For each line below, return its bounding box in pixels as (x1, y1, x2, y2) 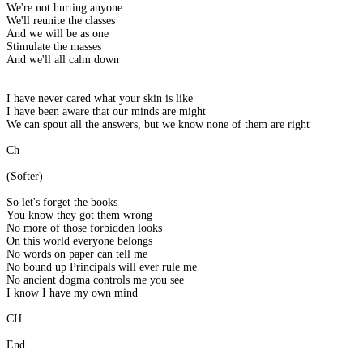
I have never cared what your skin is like (6, 92, 193, 105)
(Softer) (6, 170, 43, 183)
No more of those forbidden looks (6, 222, 162, 235)
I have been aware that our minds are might (6, 105, 206, 118)
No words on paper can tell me (6, 248, 147, 261)
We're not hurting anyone (6, 2, 122, 15)
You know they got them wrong (6, 209, 152, 222)
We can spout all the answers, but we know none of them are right (6, 118, 310, 131)
